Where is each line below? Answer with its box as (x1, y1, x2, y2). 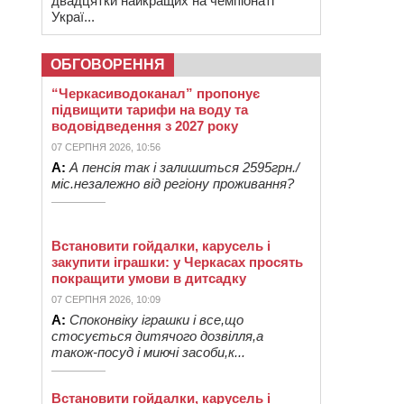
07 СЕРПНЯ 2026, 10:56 (51, 142, 161, 152)
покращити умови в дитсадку (51, 271, 246, 286)
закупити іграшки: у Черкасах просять (51, 254, 303, 270)
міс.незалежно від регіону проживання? (51, 176, 294, 191)
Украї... (51, 9, 95, 24)
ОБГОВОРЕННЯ (50, 57, 165, 72)
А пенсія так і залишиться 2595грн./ (69, 160, 299, 175)
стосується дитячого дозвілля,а (51, 328, 263, 344)
